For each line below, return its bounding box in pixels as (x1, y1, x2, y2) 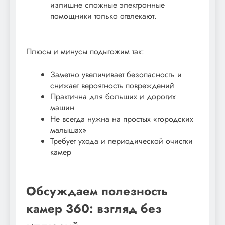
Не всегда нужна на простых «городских (50, 113, 193, 125)
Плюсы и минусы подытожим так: (26, 45, 144, 57)
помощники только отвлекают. (50, 10, 157, 22)
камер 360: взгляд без (26, 199, 162, 217)
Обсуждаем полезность (26, 182, 168, 200)
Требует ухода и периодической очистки (50, 135, 193, 147)
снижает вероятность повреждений (50, 79, 174, 91)
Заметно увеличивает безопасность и (50, 68, 182, 80)
